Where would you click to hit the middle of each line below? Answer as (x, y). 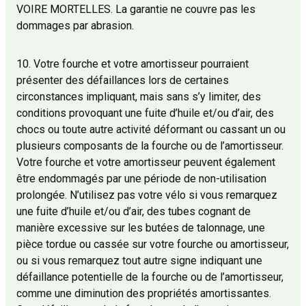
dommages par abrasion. (75, 26)
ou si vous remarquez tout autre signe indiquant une (139, 261)
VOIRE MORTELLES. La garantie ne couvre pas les (136, 10)
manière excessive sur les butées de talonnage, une (141, 228)
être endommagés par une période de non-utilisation (141, 179)
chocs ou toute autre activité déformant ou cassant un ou (151, 130)
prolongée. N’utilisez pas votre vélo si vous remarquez (147, 195)
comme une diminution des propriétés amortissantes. (144, 294)
